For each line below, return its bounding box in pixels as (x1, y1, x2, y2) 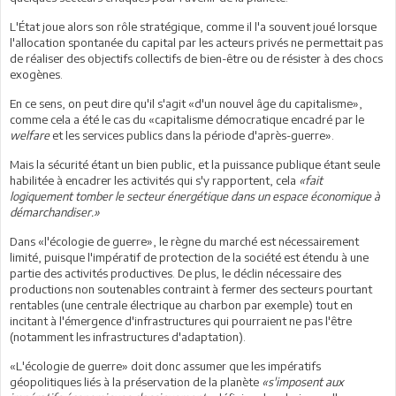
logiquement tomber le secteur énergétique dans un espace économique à (10, 188, 380, 203)
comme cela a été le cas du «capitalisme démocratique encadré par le (10, 111, 364, 126)
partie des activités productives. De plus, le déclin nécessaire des (10, 265, 341, 280)
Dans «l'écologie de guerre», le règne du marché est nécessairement (10, 233, 359, 248)
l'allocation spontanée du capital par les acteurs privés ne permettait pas (10, 34, 383, 49)
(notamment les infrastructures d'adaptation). (10, 329, 246, 344)
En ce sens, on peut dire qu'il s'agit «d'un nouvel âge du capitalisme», (10, 95, 362, 110)
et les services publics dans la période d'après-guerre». (49, 127, 334, 142)
